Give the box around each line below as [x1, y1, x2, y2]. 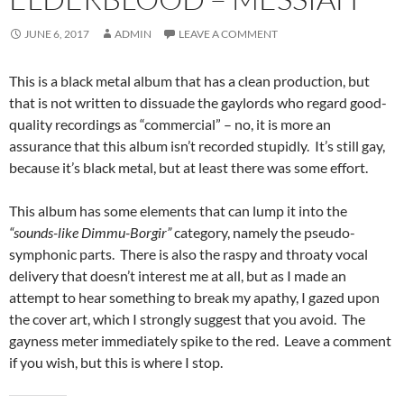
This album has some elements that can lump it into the [9, 202, 347, 220]
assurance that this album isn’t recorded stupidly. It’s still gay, [9, 137, 385, 155]
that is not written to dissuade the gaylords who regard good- [9, 94, 387, 112]
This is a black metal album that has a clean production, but [9, 72, 370, 90]
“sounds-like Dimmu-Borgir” [9, 224, 171, 242]
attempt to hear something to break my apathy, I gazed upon [9, 289, 380, 307]
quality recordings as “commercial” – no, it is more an [9, 115, 331, 133]
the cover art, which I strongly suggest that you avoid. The [9, 310, 365, 328]
